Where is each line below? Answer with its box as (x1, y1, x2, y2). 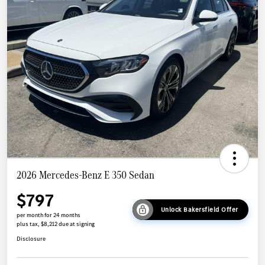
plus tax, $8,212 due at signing (17, 219, 95, 228)
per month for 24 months (17, 211, 80, 219)
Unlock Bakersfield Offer (160, 205, 238, 215)
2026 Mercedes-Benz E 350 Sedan (17, 166, 154, 183)
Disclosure (17, 234, 46, 243)
